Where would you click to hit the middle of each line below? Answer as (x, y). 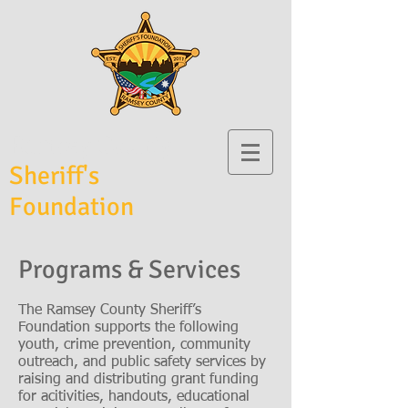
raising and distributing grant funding (138, 380)
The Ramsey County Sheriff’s (110, 311)
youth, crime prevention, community (134, 345)
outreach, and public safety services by (142, 362)
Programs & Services (129, 270)
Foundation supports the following (128, 328)
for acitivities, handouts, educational (134, 397)
